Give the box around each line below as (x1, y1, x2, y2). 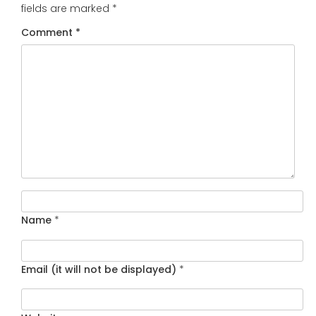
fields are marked (21, 1, 112, 16)
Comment (21, 25, 75, 39)
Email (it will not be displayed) (21, 262, 176, 276)
